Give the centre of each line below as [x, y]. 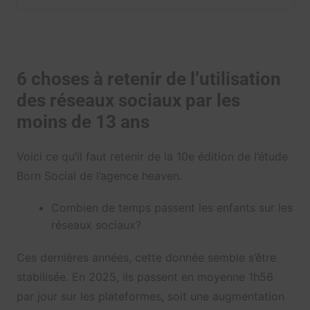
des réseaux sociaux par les [128, 101]
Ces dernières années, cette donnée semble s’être [146, 258]
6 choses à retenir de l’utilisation [148, 79]
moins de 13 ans [83, 122]
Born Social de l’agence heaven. [99, 176]
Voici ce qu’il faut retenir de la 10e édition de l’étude [152, 157]
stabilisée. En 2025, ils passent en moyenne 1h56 [145, 277]
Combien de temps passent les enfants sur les [172, 208]
